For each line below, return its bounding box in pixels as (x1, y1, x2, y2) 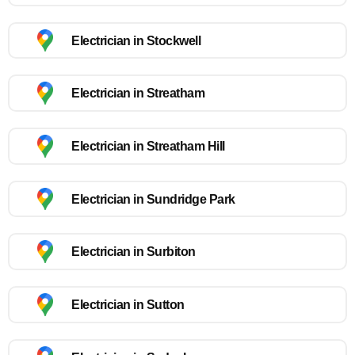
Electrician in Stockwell (71, 33, 200, 48)
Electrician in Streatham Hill (71, 139, 225, 153)
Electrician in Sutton (71, 297, 185, 311)
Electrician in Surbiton (71, 245, 196, 259)
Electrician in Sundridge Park (71, 192, 235, 206)
